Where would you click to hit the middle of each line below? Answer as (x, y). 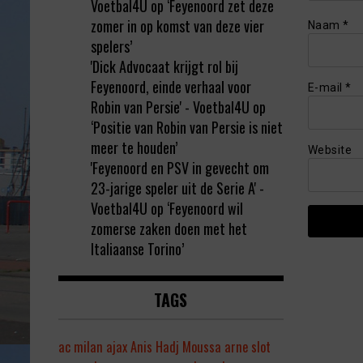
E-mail (326, 88)
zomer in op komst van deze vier (177, 26)
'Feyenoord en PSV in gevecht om (180, 168)
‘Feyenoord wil (205, 209)
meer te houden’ (134, 148)
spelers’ (111, 47)
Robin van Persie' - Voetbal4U (170, 107)
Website (329, 150)
